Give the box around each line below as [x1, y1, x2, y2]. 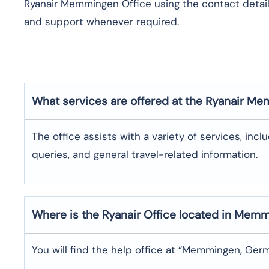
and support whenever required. [24, 14, 179, 28]
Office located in [144, 207, 234, 222]
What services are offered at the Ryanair [32, 93, 244, 109]
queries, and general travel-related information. [32, 147, 258, 161]
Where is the [32, 207, 102, 222]
